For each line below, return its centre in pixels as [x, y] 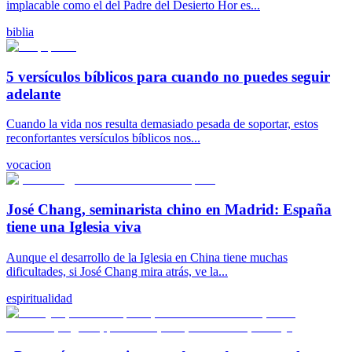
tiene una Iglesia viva [74, 227]
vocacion [29, 165]
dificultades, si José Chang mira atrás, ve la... [117, 271]
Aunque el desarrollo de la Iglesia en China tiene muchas [147, 257]
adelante [33, 93]
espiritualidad [39, 298]
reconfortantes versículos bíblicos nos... [103, 138]
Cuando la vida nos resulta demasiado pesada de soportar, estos [162, 124]
